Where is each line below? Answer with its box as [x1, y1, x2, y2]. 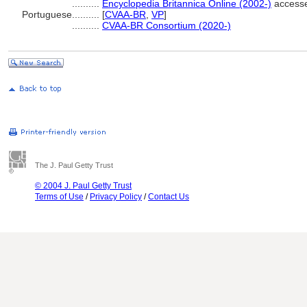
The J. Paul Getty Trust [35, 161, 113, 169]
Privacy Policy [90, 192, 142, 201]
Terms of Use [35, 192, 84, 201]
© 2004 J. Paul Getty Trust [35, 181, 132, 191]
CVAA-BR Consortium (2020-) [102, 20, 231, 31]
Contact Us [148, 192, 189, 201]
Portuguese [22, 9, 72, 20]
